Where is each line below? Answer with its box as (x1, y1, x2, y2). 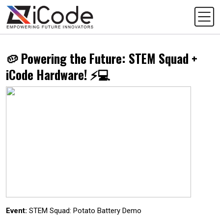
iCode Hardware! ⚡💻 (6, 65, 110, 83)
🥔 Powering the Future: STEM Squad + (6, 49, 197, 67)
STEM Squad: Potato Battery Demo (27, 206, 141, 215)
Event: (6, 206, 27, 215)
